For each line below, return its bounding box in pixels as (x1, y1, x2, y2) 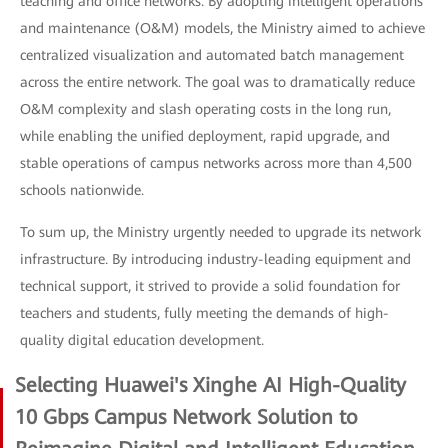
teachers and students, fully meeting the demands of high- (20, 305, 389, 321)
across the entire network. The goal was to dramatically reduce (20, 74, 415, 90)
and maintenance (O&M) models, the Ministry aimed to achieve (20, 20, 425, 36)
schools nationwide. (20, 182, 144, 198)
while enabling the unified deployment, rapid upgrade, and (20, 128, 390, 144)
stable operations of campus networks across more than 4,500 (20, 155, 412, 171)
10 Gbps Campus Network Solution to (15, 405, 358, 429)
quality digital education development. (20, 332, 264, 348)
